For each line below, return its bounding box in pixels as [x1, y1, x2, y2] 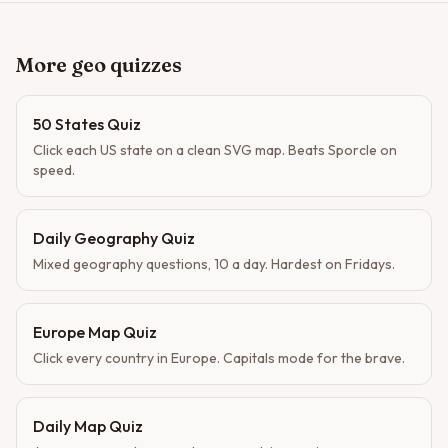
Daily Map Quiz [33, 416, 143, 436]
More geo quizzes [16, 52, 182, 77]
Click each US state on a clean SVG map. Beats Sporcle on [33, 141, 397, 159]
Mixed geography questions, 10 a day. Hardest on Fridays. [33, 255, 395, 273]
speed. [33, 161, 75, 179]
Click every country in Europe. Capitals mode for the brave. [33, 349, 405, 367]
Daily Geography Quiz [33, 228, 195, 248]
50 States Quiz [33, 114, 141, 134]
